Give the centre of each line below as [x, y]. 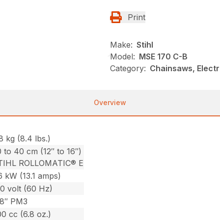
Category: [128, 69]
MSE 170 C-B [163, 57]
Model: [123, 57]
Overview [110, 103]
